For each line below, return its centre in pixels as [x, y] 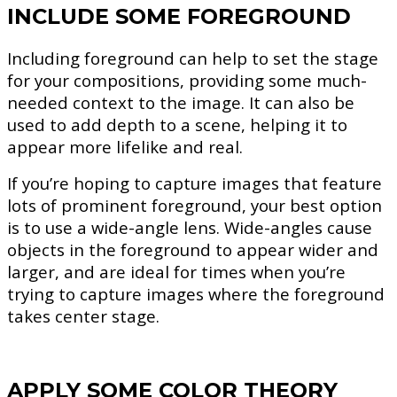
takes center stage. [83, 315]
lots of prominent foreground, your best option [195, 205]
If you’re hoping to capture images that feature [195, 183]
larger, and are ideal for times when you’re [176, 271]
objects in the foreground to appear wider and [193, 249]
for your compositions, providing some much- [187, 80]
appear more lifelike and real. [125, 146]
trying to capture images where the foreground [196, 293]
